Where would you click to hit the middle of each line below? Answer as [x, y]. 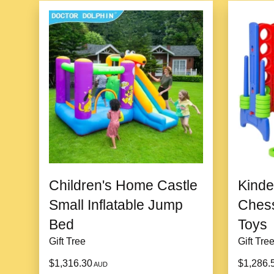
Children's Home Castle [123, 185]
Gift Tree [67, 241]
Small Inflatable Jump [116, 205]
